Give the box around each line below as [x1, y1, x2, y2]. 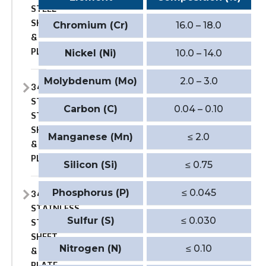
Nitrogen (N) [59, 243, 122, 255]
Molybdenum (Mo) [44, 75, 138, 87]
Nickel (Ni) [65, 47, 117, 59]
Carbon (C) [64, 103, 118, 115]
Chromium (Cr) [53, 20, 129, 31]
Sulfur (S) [66, 215, 115, 227]
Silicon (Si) [64, 159, 118, 171]
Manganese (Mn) [48, 131, 134, 143]
